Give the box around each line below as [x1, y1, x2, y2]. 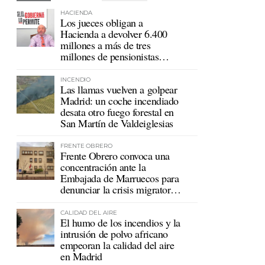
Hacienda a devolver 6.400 [60, 27, 167, 41]
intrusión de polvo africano [60, 226, 168, 241]
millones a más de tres [60, 38, 151, 52]
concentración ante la [60, 160, 146, 174]
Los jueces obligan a [60, 15, 143, 30]
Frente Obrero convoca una [60, 148, 170, 163]
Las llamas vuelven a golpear [60, 82, 177, 96]
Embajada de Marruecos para [60, 171, 179, 186]
